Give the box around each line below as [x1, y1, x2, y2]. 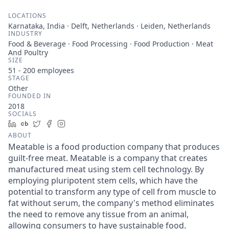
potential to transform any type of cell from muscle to [8, 186, 216, 197]
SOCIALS [8, 109, 37, 118]
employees [35, 65, 74, 75]
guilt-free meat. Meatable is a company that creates [8, 152, 208, 164]
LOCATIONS [8, 11, 47, 20]
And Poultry [8, 48, 48, 57]
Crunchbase [32, 119, 74, 128]
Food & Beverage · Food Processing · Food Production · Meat [8, 39, 213, 49]
